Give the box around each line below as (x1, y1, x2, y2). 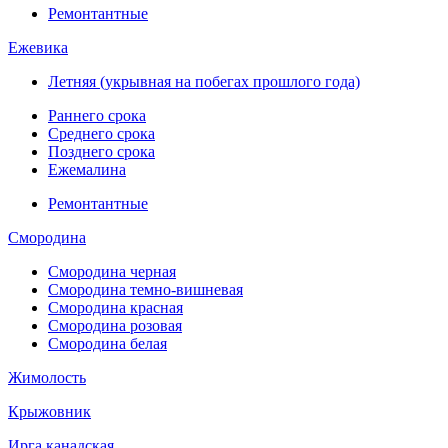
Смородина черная (48, 262, 176, 280)
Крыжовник (8, 402, 91, 420)
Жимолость (8, 368, 86, 386)
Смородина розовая (48, 316, 182, 334)
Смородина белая (48, 334, 167, 352)
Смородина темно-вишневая (48, 280, 243, 298)
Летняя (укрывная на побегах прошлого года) (48, 72, 360, 90)
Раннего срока (48, 106, 146, 124)
